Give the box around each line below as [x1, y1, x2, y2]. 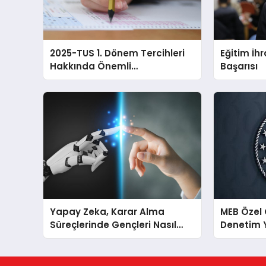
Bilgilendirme [50, 72, 112, 85]
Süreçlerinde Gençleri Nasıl [50, 218, 177, 231]
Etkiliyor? [50, 231, 92, 244]
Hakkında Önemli [50, 59, 132, 72]
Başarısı [220, 59, 258, 72]
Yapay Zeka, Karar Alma [50, 205, 165, 218]
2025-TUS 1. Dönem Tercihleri [50, 46, 185, 59]
